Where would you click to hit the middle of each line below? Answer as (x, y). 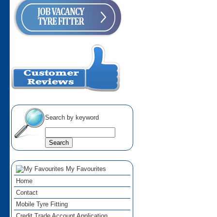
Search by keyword (72, 118)
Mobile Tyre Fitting (42, 204)
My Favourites (85, 169)
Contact (27, 193)
